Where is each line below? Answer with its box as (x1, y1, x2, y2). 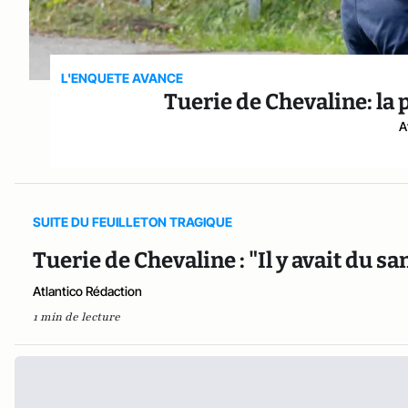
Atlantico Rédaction (33, 282, 142, 299)
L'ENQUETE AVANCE (61, 69, 184, 86)
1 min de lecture (33, 309, 120, 324)
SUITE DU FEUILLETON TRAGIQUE (33, 213, 232, 229)
